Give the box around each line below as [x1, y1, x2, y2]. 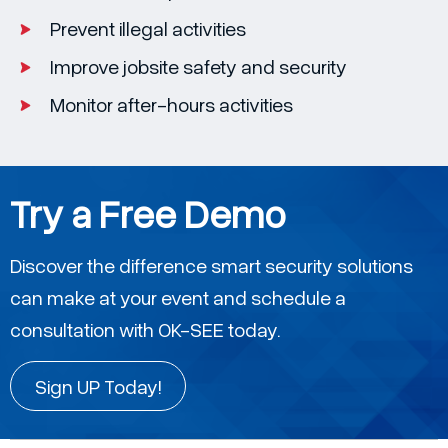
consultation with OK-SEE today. [10, 316, 280, 341]
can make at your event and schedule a [10, 284, 346, 309]
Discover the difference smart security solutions [10, 252, 413, 277]
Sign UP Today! [35, 373, 161, 398]
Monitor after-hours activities [50, 91, 293, 116]
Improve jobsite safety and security [50, 53, 347, 78]
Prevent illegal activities [50, 15, 246, 40]
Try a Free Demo [10, 188, 286, 237]
